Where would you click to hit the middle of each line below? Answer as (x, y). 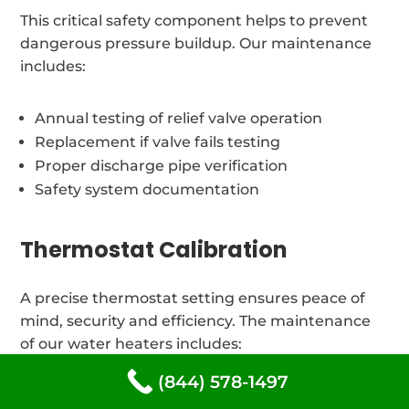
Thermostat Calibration (154, 249)
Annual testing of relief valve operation (179, 118)
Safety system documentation (147, 189)
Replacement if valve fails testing (158, 142)
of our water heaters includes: (131, 343)
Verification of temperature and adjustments (203, 395)
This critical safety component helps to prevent (194, 20)
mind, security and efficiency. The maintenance (196, 320)
